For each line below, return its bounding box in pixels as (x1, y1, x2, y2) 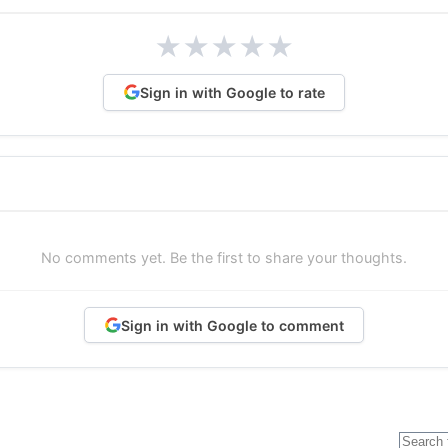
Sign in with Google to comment (120, 316, 344, 334)
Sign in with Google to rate (139, 83, 325, 101)
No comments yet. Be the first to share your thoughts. (41, 248, 407, 266)
